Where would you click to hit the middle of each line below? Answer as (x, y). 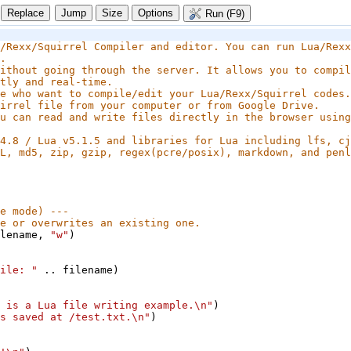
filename (88, 270)
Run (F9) (223, 14)
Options (156, 13)
